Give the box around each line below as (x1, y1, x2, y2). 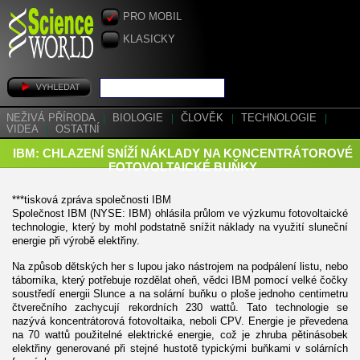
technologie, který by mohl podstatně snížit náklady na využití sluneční (12, 220, 348, 233)
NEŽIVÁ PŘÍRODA (6, 112, 98, 124)
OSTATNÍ (55, 124, 100, 135)
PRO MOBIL (123, 11, 182, 22)
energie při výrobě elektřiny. (12, 234, 140, 247)
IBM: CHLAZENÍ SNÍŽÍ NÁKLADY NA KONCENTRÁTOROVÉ (12, 146, 353, 160)
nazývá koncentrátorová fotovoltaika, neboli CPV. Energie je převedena (12, 314, 348, 327)
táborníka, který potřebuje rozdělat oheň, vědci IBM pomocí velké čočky (12, 273, 348, 286)
